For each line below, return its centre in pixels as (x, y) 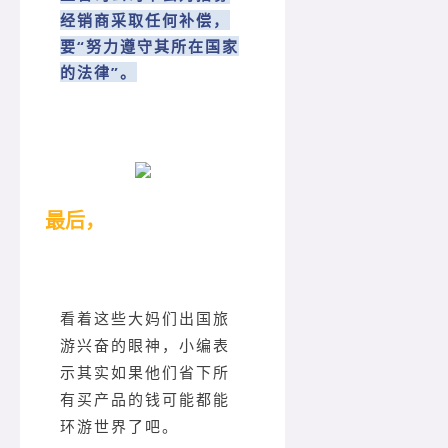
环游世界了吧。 (119, 427)
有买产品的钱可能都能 (145, 400)
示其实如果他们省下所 (145, 373)
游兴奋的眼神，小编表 (145, 346)
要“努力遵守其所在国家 (149, 45)
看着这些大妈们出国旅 (145, 319)
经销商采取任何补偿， (145, 19)
